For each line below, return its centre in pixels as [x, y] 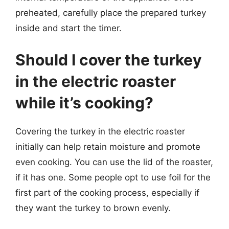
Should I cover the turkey [109, 60]
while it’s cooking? [84, 102]
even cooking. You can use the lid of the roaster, [114, 162]
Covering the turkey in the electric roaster [100, 131]
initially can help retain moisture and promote [108, 146]
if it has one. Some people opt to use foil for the [113, 177]
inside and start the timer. [68, 28]
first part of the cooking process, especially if [107, 192]
